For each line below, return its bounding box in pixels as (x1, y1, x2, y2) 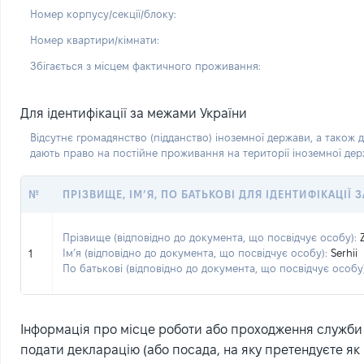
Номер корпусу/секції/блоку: (30, 7, 176, 19)
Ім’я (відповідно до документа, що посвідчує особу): (63, 247, 327, 258)
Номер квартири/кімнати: (30, 33, 159, 45)
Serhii (331, 247, 357, 258)
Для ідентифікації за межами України (20, 106, 247, 120)
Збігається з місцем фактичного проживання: (30, 59, 261, 71)
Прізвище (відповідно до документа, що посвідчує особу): (63, 232, 357, 243)
